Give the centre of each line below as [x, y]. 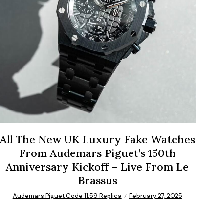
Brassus [97, 181]
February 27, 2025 [155, 196]
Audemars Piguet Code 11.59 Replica [67, 196]
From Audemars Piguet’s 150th [97, 153]
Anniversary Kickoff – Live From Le [98, 167]
